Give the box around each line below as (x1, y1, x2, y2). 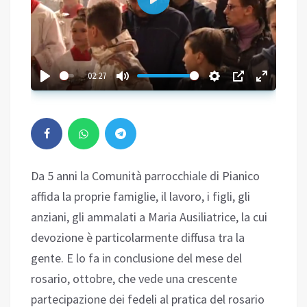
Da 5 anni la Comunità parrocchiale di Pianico (31, 167, 260, 184)
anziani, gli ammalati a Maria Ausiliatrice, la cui (31, 208, 267, 225)
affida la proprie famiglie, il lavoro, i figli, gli (31, 188, 250, 204)
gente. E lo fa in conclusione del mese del (31, 249, 242, 266)
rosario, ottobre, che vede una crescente (31, 270, 237, 286)
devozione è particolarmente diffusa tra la (31, 229, 245, 245)
